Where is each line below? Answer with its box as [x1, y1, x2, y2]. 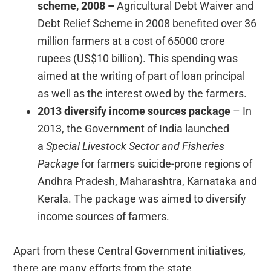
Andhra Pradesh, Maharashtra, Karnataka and [38, 175, 258, 188]
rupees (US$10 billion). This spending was [38, 52, 238, 65]
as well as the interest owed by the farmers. [38, 87, 247, 100]
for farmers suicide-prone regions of [79, 157, 253, 171]
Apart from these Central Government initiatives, [13, 244, 246, 258]
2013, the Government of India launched [38, 122, 230, 135]
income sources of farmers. [38, 210, 170, 223]
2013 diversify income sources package [38, 105, 231, 118]
